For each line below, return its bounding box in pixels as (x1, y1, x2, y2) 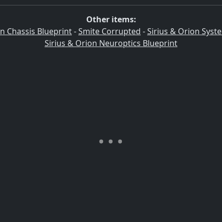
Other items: (86, 14, 136, 25)
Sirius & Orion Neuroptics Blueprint (45, 38, 177, 49)
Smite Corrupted (78, 26, 141, 37)
